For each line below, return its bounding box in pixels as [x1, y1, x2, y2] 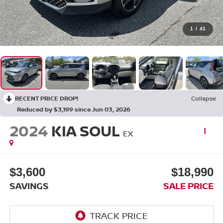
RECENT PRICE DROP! [15, 94, 78, 103]
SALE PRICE [163, 179, 214, 192]
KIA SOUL [51, 120, 119, 141]
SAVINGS [9, 179, 49, 192]
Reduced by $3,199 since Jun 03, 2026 [17, 105, 130, 114]
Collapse [191, 94, 216, 103]
